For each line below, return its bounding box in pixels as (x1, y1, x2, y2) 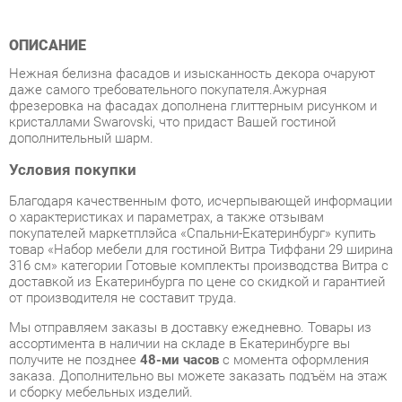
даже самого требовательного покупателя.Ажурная (8, 30, 313, 46)
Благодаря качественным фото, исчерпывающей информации (8, 136, 377, 153)
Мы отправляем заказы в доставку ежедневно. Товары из (8, 258, 356, 274)
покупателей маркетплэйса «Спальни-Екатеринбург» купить (8, 168, 361, 184)
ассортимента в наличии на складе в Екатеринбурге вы (8, 273, 336, 290)
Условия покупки (8, 106, 131, 124)
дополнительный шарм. (8, 76, 147, 92)
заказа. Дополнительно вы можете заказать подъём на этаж (8, 304, 372, 320)
